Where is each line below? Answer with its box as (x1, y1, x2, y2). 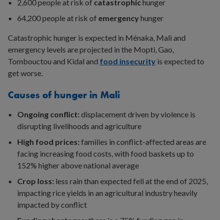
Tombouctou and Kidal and (8, 56, 100, 66)
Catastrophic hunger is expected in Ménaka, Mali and (8, 33, 186, 43)
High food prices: (17, 137, 82, 147)
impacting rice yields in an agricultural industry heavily (17, 188, 198, 198)
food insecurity (100, 56, 156, 66)
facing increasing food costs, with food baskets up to (17, 149, 194, 159)
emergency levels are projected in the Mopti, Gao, (8, 45, 174, 55)
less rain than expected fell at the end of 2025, (55, 176, 208, 186)
